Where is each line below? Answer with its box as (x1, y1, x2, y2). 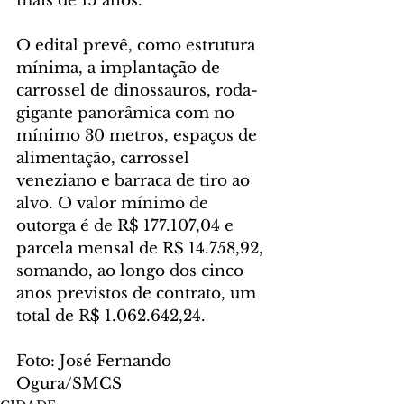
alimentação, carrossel (16, 149, 194, 169)
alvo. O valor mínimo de (16, 194, 213, 214)
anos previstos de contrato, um (16, 284, 261, 304)
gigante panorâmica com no (16, 104, 239, 124)
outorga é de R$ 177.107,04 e (16, 216, 238, 236)
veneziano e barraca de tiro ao (16, 171, 254, 191)
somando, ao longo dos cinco (16, 262, 248, 281)
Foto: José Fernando (16, 352, 176, 372)
